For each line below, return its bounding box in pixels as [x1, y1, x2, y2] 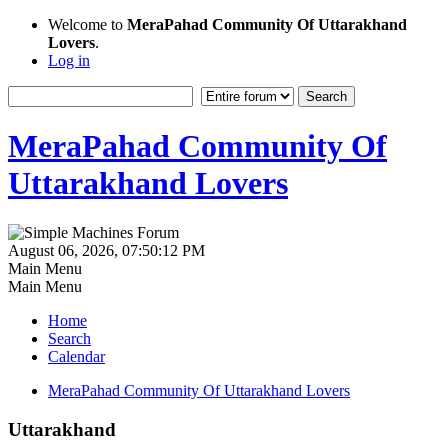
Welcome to [48, 16, 127, 33]
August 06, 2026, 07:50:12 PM [8, 241, 205, 259]
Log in [48, 52, 90, 69]
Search [48, 329, 91, 347]
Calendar [48, 347, 105, 365]
